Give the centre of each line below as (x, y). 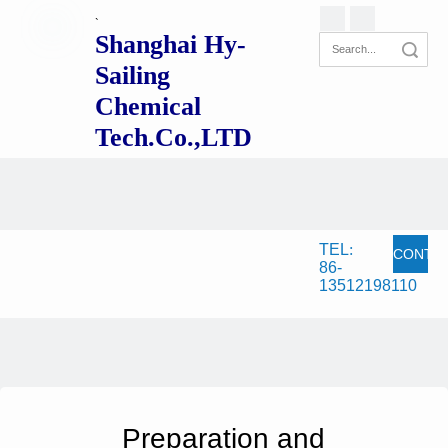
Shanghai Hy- (170, 44)
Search (360, 49)
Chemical (147, 106)
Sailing (132, 75)
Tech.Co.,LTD (173, 137)
